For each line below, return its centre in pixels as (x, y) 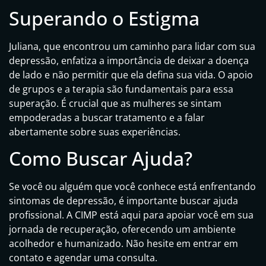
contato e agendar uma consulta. (83, 258)
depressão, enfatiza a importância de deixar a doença (129, 60)
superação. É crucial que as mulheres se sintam (115, 103)
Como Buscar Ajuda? (101, 159)
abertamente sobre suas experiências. (95, 132)
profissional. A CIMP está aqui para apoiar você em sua (131, 215)
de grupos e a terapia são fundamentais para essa (121, 89)
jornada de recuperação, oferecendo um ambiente (122, 229)
